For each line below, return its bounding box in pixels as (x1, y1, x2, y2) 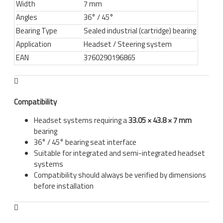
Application (16, 38, 51, 50)
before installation (34, 180, 94, 192)
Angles (16, 11, 37, 23)
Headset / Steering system (84, 38, 172, 50)
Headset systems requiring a (34, 114, 128, 126)
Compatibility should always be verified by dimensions (34, 169, 206, 181)
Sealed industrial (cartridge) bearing (84, 24, 196, 36)
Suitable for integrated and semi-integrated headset (34, 147, 205, 159)
